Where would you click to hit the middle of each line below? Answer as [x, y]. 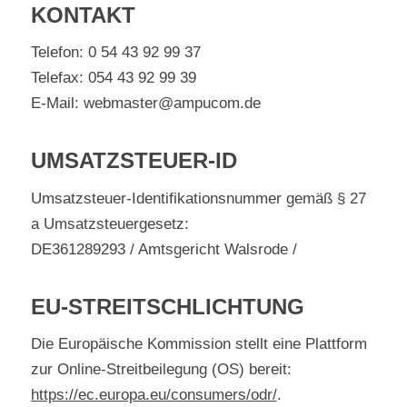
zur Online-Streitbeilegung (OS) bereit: [161, 370]
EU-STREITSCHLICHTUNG [167, 306]
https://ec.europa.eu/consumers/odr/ [154, 395]
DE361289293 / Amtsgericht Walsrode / [164, 249]
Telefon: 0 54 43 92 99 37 [115, 53]
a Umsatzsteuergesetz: [109, 223]
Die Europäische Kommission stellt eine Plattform [199, 344]
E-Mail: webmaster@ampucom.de [145, 104]
